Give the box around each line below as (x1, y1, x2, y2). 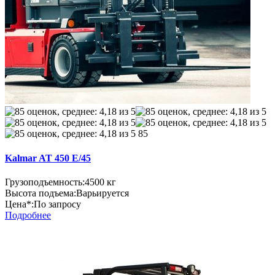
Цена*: (5, 198, 34, 209)
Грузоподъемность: (5, 176, 85, 187)
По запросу (34, 198, 81, 209)
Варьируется (76, 187, 129, 198)
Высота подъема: (5, 187, 76, 198)
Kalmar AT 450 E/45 (5, 152, 91, 163)
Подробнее (5, 209, 51, 220)
